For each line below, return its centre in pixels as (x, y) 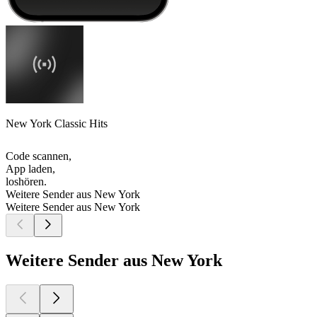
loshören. (26, 182)
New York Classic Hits (57, 124)
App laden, (30, 169)
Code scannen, (39, 156)
